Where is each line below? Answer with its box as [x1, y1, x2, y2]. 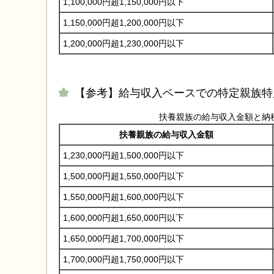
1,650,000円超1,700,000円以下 [63, 234, 184, 244]
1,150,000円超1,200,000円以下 [63, 17, 184, 28]
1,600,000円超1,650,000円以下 [63, 213, 184, 223]
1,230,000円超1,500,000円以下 [63, 150, 184, 161]
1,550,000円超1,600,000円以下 [63, 192, 184, 202]
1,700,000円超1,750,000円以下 [63, 254, 184, 265]
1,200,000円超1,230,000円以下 [63, 38, 184, 48]
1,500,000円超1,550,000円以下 [63, 171, 184, 182]
